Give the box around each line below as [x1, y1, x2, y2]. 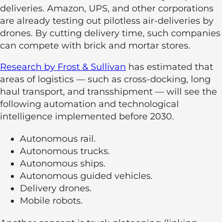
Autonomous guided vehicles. [20, 170, 153, 181]
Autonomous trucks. [20, 146, 110, 157]
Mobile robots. [20, 195, 83, 206]
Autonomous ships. [20, 158, 106, 169]
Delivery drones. [20, 183, 92, 194]
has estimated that [126, 61, 213, 72]
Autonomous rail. [20, 133, 96, 144]
